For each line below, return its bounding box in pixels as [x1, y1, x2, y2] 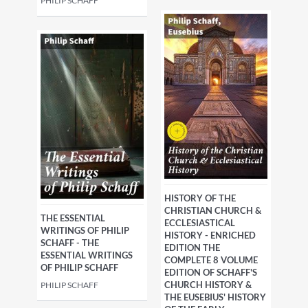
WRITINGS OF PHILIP [41, 225, 129, 236]
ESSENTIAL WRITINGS [41, 250, 133, 261]
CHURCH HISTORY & [164, 279, 252, 291]
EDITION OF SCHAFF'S [164, 267, 257, 278]
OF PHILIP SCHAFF [41, 262, 118, 273]
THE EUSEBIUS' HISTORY [164, 291, 266, 303]
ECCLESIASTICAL [164, 217, 235, 229]
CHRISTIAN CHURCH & [164, 205, 261, 217]
